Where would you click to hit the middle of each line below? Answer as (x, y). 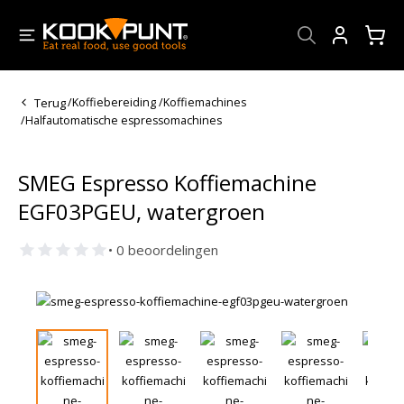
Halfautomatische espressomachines (123, 120)
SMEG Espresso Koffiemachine (167, 182)
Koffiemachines (204, 103)
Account (350, 55)
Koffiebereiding (114, 103)
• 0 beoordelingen (163, 249)
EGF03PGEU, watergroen (142, 211)
